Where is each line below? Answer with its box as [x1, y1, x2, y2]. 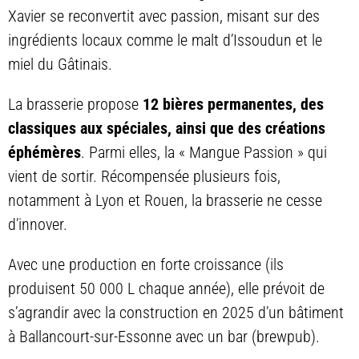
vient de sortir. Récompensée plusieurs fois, [8, 167, 280, 187]
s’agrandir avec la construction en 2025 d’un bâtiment [8, 303, 344, 323]
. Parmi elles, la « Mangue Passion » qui [81, 143, 327, 163]
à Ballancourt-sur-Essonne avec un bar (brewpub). [8, 327, 320, 347]
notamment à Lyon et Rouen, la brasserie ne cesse [8, 191, 322, 211]
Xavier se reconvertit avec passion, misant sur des [8, 6, 320, 26]
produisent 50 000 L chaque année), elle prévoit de [8, 279, 325, 299]
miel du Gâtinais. [8, 54, 112, 75]
